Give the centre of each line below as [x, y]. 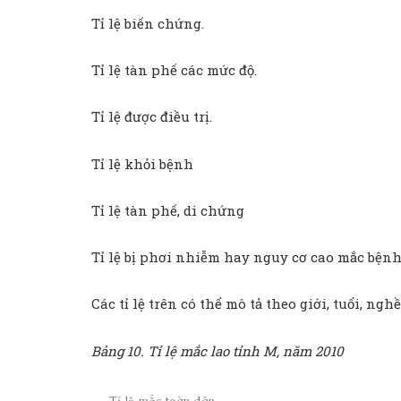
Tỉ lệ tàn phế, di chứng [168, 210]
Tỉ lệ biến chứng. [148, 23]
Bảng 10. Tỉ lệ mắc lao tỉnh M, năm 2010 [218, 350]
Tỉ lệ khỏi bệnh [142, 163]
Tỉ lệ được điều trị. [152, 117]
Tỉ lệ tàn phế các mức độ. [174, 70]
